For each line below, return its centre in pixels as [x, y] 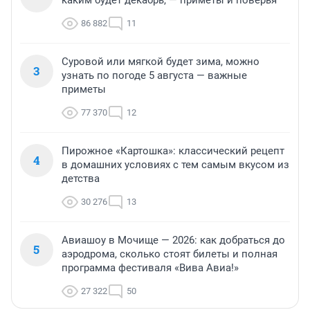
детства [81, 178]
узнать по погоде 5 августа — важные [154, 75]
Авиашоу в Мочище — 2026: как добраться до [173, 240]
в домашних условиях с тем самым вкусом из [175, 164]
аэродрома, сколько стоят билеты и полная [170, 254]
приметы [84, 89]
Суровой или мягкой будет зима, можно [161, 61]
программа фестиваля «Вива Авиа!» [150, 267]
